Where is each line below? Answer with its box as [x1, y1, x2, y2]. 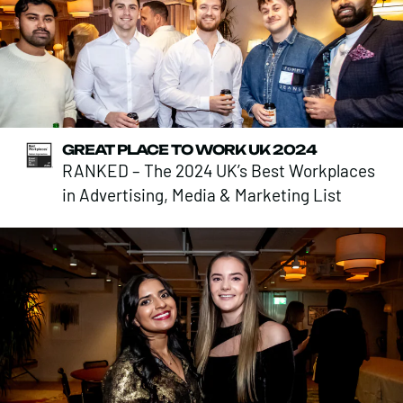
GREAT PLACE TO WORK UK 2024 [62, 141, 318, 159]
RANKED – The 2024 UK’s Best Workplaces [62, 160, 376, 182]
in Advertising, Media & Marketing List [62, 184, 343, 206]
